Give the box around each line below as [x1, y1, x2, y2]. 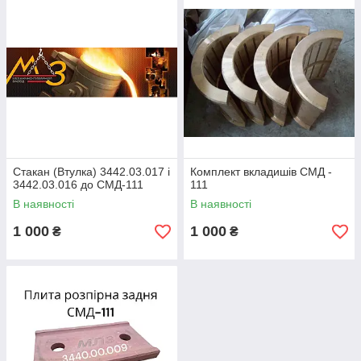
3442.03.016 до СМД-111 [13, 178, 143, 191]
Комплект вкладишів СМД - [190, 165, 332, 178]
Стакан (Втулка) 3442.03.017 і [13, 165, 170, 178]
